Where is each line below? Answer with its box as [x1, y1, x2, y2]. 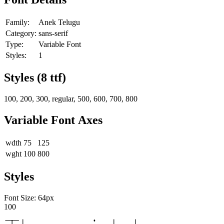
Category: [5, 28, 36, 37]
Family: [5, 17, 29, 26]
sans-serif [38, 28, 68, 37]
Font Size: [4, 193, 38, 202]
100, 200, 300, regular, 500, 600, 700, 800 [4, 94, 137, 103]
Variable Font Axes [4, 113, 102, 127]
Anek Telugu [38, 17, 80, 26]
